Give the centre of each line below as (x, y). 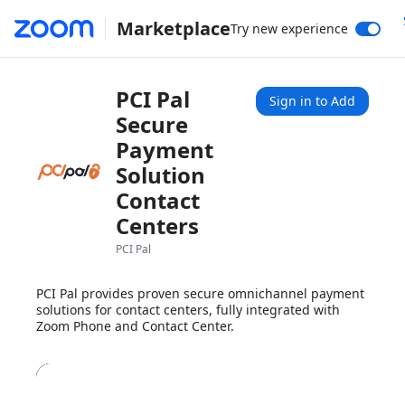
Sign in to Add (312, 101)
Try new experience (289, 28)
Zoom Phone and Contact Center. (135, 326)
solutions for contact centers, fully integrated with (188, 310)
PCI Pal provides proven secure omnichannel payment (200, 293)
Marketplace (173, 28)
